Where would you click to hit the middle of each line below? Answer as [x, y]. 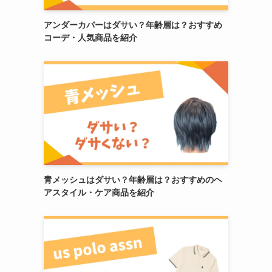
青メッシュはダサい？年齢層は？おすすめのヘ [133, 180]
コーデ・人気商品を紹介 [90, 38]
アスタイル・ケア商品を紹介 [99, 192]
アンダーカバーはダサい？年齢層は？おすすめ [133, 25]
